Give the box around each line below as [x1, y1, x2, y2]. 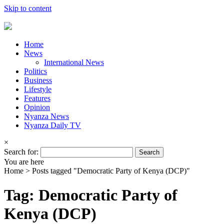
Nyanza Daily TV [24, 121, 81, 129]
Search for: [4, 147, 38, 156]
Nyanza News [24, 112, 69, 120]
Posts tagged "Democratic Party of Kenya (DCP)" [32, 166, 190, 175]
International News [44, 58, 104, 66]
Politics [24, 67, 47, 75]
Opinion [24, 103, 50, 111]
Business [24, 76, 52, 84]
